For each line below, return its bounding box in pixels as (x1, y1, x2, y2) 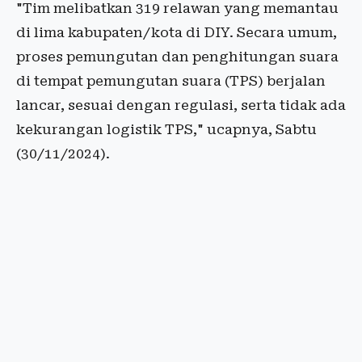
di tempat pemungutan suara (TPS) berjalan (16, 73, 326, 90)
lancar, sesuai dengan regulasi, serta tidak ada (16, 97, 346, 114)
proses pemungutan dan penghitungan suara (16, 48, 339, 65)
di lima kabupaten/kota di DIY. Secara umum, (16, 24, 337, 41)
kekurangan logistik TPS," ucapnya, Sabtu (16, 121, 317, 138)
